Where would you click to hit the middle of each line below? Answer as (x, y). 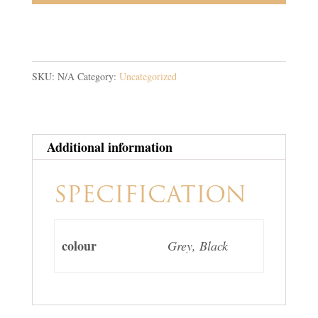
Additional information (109, 147)
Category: (98, 77)
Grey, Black (198, 246)
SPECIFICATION (150, 197)
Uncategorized (148, 77)
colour (79, 246)
